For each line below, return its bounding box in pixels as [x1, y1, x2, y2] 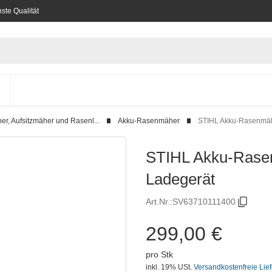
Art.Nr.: [146, 197, 172, 207]
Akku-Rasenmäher [118, 116, 180, 125]
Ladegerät [146, 169, 215, 188]
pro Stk [146, 249, 173, 259]
